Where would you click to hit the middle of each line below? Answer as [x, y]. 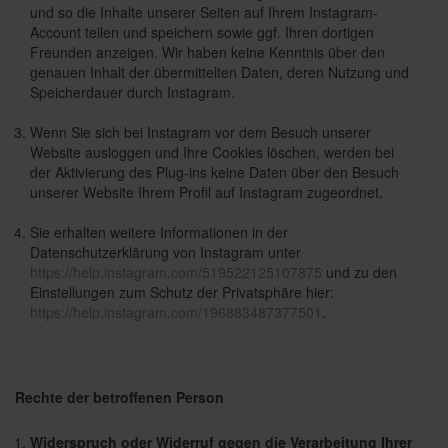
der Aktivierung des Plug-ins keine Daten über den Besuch [214, 172]
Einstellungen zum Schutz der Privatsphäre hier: [182, 292]
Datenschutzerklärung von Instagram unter [165, 252]
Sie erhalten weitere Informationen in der [159, 232]
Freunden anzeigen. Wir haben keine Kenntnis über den [207, 52]
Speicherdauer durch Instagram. [132, 92]
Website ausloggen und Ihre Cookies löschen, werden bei [212, 152]
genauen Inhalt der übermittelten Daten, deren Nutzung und [219, 72]
